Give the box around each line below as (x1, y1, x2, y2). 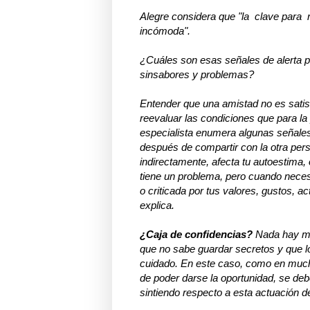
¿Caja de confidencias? (140, 228, 253, 240)
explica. (140, 199, 174, 211)
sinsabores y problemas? (140, 68, 254, 80)
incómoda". (140, 24, 190, 37)
